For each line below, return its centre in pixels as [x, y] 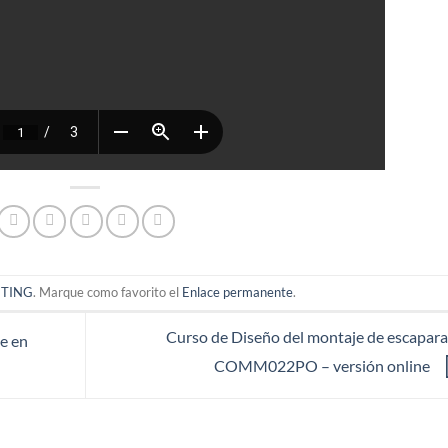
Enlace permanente [237, 292]
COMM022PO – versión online [323, 366]
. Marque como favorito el [107, 292]
